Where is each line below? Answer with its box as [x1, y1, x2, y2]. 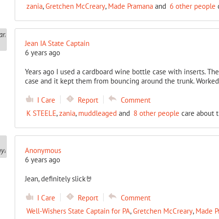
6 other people [169, 1, 216, 11]
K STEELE [26, 109, 56, 118]
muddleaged [78, 109, 117, 118]
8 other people [133, 109, 179, 118]
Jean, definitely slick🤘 [24, 174, 93, 183]
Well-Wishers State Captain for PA [26, 206, 130, 216]
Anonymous [24, 146, 61, 155]
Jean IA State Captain [24, 39, 89, 48]
